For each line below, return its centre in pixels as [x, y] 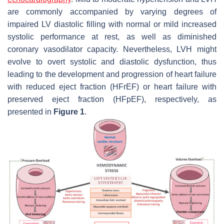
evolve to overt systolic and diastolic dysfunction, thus [112, 61]
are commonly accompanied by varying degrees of [112, 11]
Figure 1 [69, 111]
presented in [30, 111]
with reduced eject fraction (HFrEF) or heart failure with [112, 86]
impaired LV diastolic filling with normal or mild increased [112, 24]
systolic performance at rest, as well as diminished [112, 36]
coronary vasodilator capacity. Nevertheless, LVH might [112, 49]
